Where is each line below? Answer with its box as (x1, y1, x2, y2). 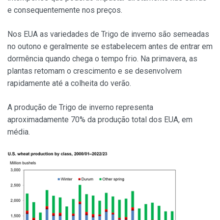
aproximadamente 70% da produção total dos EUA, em (7, 114, 192, 124)
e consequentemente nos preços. (7, 5, 122, 15)
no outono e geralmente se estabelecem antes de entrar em (7, 41, 213, 51)
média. (7, 127, 30, 137)
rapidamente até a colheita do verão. (7, 78, 131, 88)
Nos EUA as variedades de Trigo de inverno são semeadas (7, 29, 209, 39)
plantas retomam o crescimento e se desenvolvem (7, 66, 182, 76)
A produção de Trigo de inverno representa (7, 102, 153, 112)
